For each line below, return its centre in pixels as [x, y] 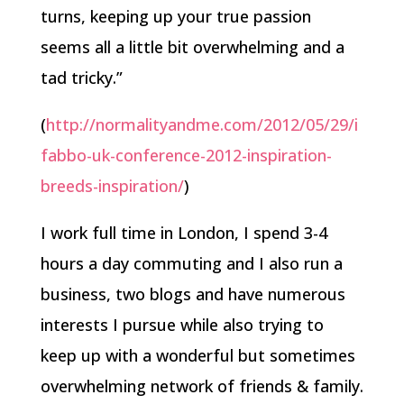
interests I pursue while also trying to [182, 325]
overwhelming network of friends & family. [202, 386]
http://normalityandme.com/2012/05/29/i [202, 124]
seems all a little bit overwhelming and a [192, 47]
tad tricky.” [81, 78]
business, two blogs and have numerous [193, 294]
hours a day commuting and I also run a [191, 263]
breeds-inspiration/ [112, 186]
